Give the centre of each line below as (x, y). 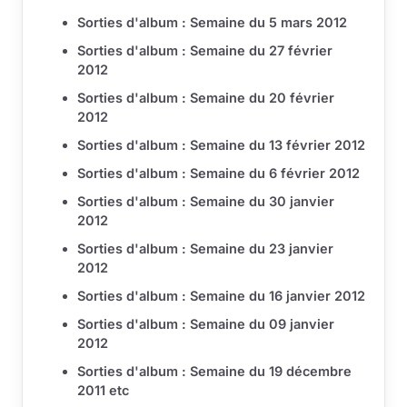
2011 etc (103, 391)
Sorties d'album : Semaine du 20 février (206, 98)
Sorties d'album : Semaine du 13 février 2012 (221, 145)
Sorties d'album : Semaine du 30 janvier (206, 202)
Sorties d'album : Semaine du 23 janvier (205, 249)
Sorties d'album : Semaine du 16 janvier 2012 (221, 296)
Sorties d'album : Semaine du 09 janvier (206, 324)
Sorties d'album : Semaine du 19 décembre (214, 372)
